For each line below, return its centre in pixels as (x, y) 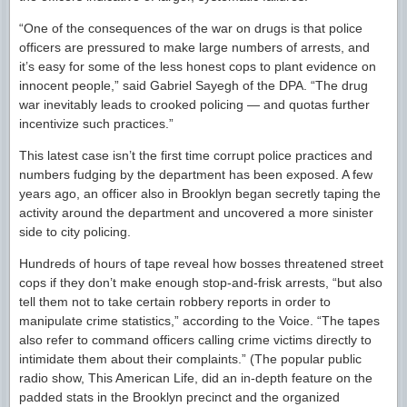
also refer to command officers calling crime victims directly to (195, 340)
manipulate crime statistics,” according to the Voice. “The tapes (199, 321)
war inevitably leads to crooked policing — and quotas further (194, 104)
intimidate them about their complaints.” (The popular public (190, 359)
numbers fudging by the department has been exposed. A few (196, 174)
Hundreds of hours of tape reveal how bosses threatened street (201, 263)
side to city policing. (75, 232)
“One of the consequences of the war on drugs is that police (191, 28)
